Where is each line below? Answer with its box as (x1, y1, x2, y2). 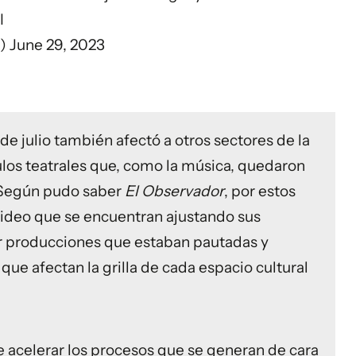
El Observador (125, 182, 224, 200)
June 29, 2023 (10, 36, 105, 54)
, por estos (224, 182, 296, 200)
